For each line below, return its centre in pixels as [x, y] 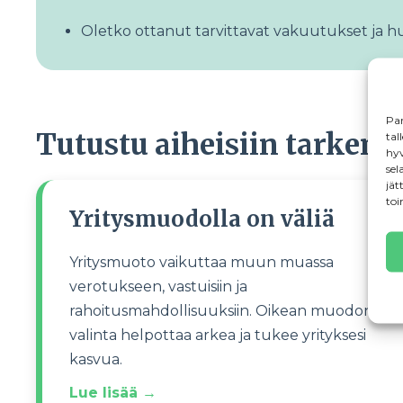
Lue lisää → [113, 393]
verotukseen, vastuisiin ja [158, 287]
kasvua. [98, 359]
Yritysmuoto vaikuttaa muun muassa [201, 262]
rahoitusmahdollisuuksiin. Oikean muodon [221, 311]
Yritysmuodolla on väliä [202, 219]
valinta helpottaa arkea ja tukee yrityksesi [218, 335]
